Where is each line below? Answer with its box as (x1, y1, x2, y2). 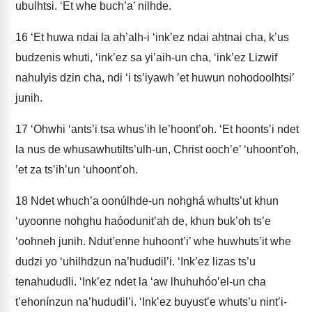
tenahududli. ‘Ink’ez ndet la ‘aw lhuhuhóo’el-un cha (15, 276, 266, 288)
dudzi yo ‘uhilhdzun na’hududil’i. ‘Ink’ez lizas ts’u (15, 256, 256, 267)
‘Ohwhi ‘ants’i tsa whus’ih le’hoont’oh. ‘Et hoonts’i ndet (28, 123, 299, 135)
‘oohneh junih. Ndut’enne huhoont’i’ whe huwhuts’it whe (15, 235, 291, 247)
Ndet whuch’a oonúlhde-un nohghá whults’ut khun (28, 195, 279, 207)
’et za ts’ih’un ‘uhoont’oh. (15, 164, 138, 175)
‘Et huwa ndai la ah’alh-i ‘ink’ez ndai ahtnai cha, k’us (28, 31, 289, 43)
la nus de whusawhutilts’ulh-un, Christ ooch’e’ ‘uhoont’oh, (15, 143, 299, 155)
